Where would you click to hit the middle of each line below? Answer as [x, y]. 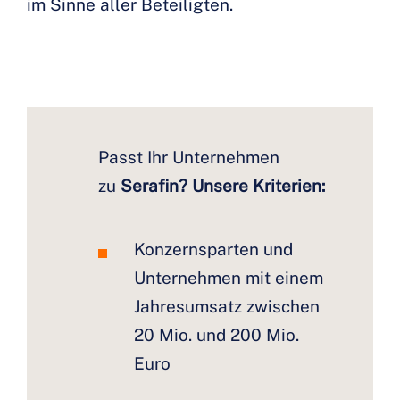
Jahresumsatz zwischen [227, 307]
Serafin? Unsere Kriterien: [223, 186]
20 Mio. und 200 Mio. [217, 335]
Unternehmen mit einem [229, 278]
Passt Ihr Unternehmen [189, 158]
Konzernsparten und [213, 250]
